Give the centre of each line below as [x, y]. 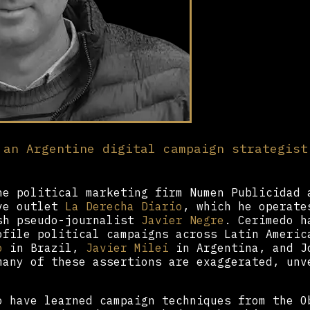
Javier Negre [183, 220]
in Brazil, [44, 247]
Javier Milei [127, 247]
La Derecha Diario [124, 206]
